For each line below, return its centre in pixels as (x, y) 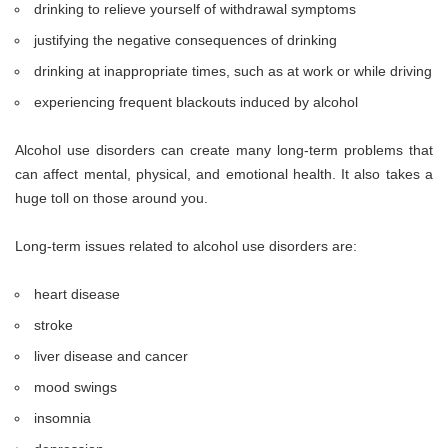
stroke (54, 325)
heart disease (77, 294)
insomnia (63, 418)
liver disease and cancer (111, 356)
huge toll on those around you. (113, 198)
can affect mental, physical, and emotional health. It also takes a (224, 174)
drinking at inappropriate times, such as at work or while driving (233, 71)
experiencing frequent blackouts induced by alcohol (198, 102)
